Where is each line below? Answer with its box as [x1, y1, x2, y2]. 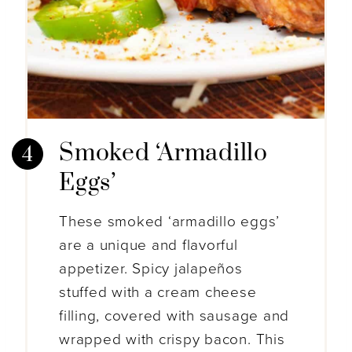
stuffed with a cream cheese [59, 284, 257, 302]
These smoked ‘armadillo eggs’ [59, 213, 280, 231]
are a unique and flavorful [59, 236, 238, 255]
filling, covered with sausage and [59, 307, 290, 325]
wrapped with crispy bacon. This [59, 331, 285, 349]
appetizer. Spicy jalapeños [59, 260, 243, 278]
